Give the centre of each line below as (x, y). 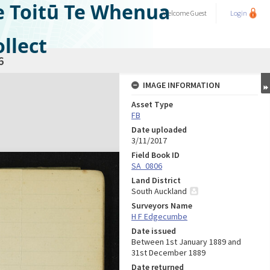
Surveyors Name (162, 206)
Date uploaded (159, 130)
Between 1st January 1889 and (186, 242)
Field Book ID (155, 155)
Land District (156, 180)
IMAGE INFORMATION (181, 85)
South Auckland (159, 191)
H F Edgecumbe (159, 216)
